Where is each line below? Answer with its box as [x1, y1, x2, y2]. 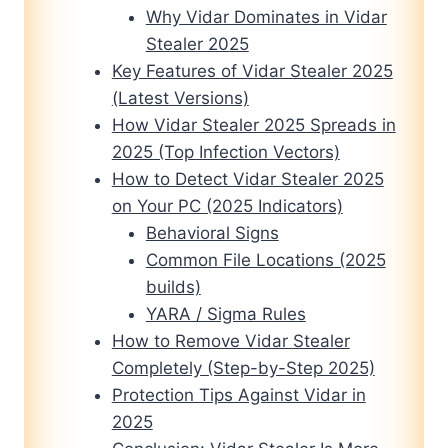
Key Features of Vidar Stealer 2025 [111, 61, 393, 82]
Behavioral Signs [145, 223, 279, 244]
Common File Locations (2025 [145, 250, 386, 271]
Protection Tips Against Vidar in [111, 385, 366, 406]
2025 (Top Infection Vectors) [111, 142, 340, 163]
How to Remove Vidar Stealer [111, 331, 350, 352]
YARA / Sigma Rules [145, 304, 306, 325]
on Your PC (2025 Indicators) [111, 196, 343, 217]
